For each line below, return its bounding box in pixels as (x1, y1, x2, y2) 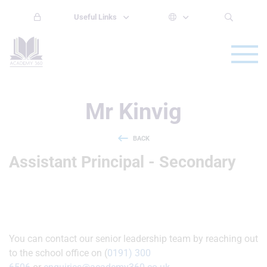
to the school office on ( (9, 247, 107, 259)
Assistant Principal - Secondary (9, 152, 236, 172)
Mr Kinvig (85, 98, 182, 125)
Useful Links (74, 13, 117, 21)
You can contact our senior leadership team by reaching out (9, 232, 258, 244)
